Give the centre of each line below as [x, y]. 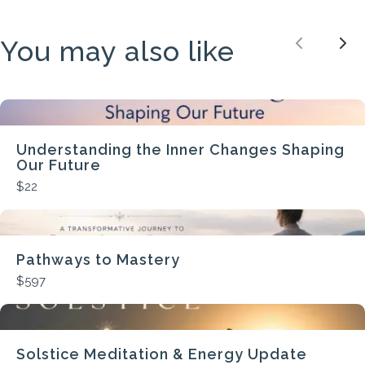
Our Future [59, 165]
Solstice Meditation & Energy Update [162, 354]
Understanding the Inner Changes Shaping [180, 149]
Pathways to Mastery [98, 259]
